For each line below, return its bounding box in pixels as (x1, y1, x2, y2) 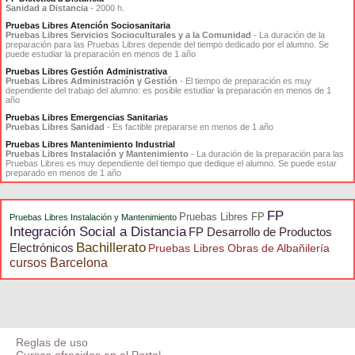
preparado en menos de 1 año (6, 168, 124, 177)
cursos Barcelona (10, 256, 108, 269)
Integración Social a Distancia (10, 224, 186, 239)
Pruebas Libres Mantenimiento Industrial (6, 139, 175, 149)
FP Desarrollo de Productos (189, 225, 332, 239)
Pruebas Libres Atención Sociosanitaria (6, 21, 170, 30)
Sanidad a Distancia (6, 3, 88, 13)
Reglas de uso (16, 336, 88, 349)
